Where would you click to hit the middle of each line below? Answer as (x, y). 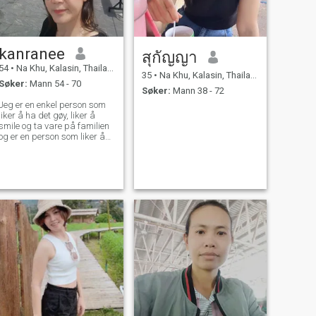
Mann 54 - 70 (54, 84)
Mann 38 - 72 (197, 91)
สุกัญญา (169, 57)
